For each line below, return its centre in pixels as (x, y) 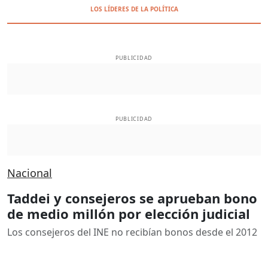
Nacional (30, 173)
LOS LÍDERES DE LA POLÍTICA (134, 9)
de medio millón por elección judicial (129, 213)
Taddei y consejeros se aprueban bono (132, 198)
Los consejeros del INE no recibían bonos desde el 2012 (132, 232)
